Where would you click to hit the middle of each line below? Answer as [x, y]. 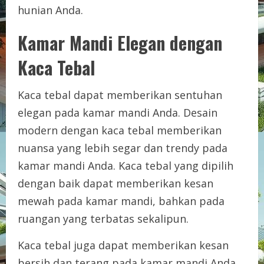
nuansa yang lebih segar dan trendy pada [123, 148]
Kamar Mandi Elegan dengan [120, 42]
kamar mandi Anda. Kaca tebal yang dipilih [126, 165]
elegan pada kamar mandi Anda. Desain [118, 112]
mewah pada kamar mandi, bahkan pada [121, 201]
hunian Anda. [50, 10]
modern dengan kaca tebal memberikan [120, 130]
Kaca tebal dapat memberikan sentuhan [120, 95]
